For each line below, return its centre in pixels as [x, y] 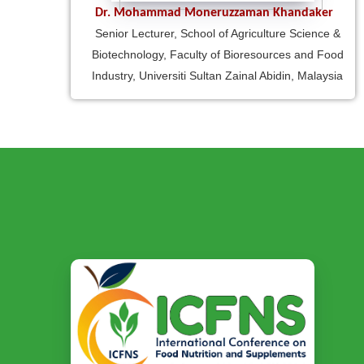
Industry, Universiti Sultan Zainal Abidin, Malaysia [217, 75]
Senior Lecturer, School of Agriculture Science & [217, 33]
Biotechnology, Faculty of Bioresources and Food [217, 54]
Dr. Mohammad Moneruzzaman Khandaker [214, 13]
